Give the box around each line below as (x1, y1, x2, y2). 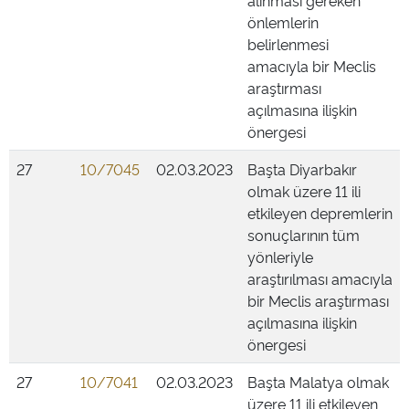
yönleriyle (247, 246, 313, 267)
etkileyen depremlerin (247, 203, 393, 223)
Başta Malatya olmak (247, 372, 389, 392)
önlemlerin (247, 12, 319, 32)
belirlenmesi (247, 34, 329, 54)
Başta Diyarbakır (247, 159, 357, 179)
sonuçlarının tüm (247, 225, 360, 245)
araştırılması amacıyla (247, 268, 393, 288)
